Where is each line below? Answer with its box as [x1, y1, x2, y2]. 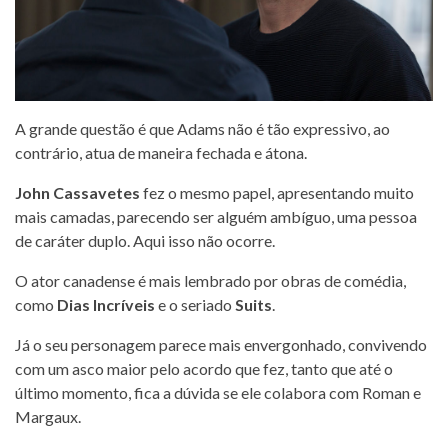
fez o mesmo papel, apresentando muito [143, 182, 414, 202]
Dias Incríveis [57, 294, 155, 314]
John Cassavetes [15, 182, 143, 202]
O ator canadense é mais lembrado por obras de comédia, [15, 270, 406, 290]
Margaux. [15, 406, 81, 426]
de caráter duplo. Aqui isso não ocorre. [15, 230, 275, 250]
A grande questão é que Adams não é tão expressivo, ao [15, 118, 390, 138]
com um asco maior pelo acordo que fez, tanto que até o [15, 358, 393, 378]
